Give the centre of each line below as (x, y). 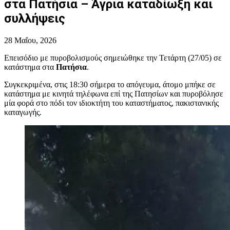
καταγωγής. (23, 112)
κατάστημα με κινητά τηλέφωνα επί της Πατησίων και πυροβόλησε (114, 93)
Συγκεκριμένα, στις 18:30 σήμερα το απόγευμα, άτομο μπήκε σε (110, 84)
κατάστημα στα (30, 67)
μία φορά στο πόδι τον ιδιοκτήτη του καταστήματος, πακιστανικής (111, 103)
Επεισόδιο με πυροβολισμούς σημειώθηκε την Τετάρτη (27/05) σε (113, 57)
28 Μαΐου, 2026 (30, 40)
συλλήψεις (35, 18)
